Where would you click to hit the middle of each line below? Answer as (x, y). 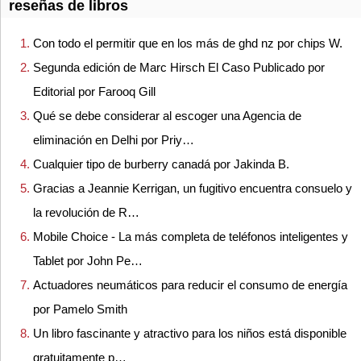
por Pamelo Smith (80, 309)
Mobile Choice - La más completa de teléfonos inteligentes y (191, 237)
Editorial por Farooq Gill (94, 92)
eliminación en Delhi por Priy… (114, 140)
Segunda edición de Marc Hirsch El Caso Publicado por (179, 68)
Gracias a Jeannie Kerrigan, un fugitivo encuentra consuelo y (193, 189)
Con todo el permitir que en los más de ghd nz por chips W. (188, 44)
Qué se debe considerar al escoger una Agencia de (167, 116)
